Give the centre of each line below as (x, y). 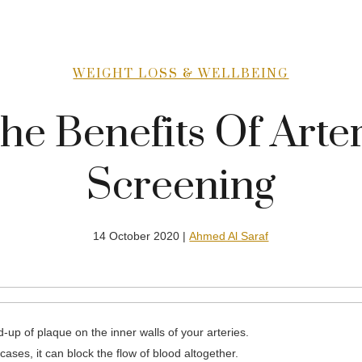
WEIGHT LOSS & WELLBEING (181, 74)
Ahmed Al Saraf (229, 236)
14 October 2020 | (141, 236)
